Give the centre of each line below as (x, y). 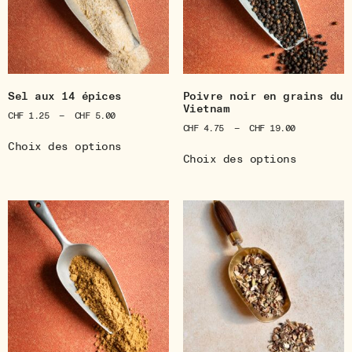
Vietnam (206, 109)
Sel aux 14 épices (65, 97)
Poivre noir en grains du (263, 97)
